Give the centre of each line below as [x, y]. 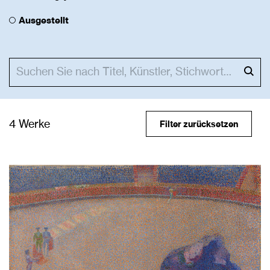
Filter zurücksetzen [199, 125]
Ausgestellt [44, 21]
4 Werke [30, 125]
